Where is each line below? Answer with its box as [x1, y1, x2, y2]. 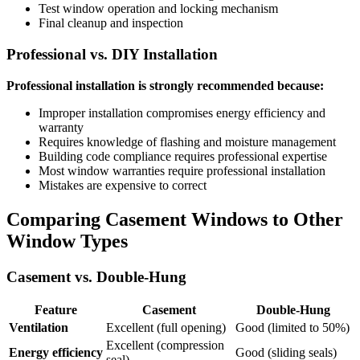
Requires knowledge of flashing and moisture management [39, 134, 336, 149]
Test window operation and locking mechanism [39, 2, 278, 16]
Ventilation [9, 321, 68, 335]
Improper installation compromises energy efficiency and [39, 105, 325, 120]
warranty [39, 120, 84, 134]
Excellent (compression [106, 338, 224, 353]
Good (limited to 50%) [235, 321, 350, 335]
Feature [35, 303, 77, 317]
